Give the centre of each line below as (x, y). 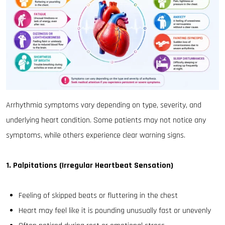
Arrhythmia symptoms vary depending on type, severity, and (104, 105)
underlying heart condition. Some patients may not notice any (106, 120)
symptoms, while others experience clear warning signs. (96, 135)
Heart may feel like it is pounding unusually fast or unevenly (115, 211)
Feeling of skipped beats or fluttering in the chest (98, 196)
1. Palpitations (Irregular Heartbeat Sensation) (90, 165)
